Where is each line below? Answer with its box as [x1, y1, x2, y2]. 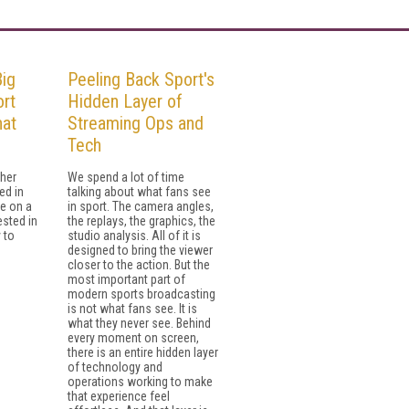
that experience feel [68, 388, 170, 404]
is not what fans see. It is [68, 300, 197, 316]
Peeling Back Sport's [68, 68, 215, 90]
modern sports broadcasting [68, 286, 215, 301]
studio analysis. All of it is [68, 227, 201, 243]
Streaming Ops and [68, 111, 204, 134]
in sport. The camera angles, [68, 198, 214, 214]
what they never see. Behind [68, 315, 211, 330]
